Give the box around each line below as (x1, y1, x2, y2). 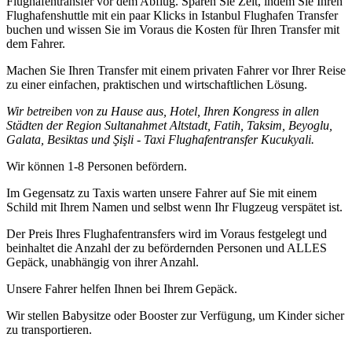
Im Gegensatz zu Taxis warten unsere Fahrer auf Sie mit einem (6, 185, 317, 200)
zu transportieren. (6, 322, 92, 336)
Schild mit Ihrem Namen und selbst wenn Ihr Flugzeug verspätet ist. (6, 200, 343, 214)
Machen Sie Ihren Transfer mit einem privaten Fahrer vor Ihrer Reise (6, 63, 346, 77)
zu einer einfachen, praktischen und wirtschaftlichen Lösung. (6, 77, 307, 91)
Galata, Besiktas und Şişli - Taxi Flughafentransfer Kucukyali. (6, 132, 314, 146)
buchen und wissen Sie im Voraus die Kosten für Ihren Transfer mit (6, 22, 339, 36)
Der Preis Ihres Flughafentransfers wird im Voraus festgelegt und (6, 226, 327, 240)
